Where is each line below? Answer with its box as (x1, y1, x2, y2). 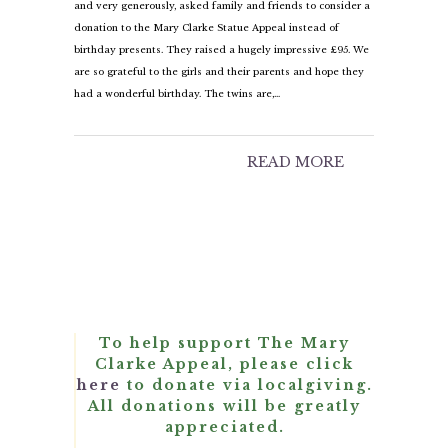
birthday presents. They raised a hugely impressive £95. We (74, 43, 369, 55)
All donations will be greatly (88, 396, 362, 415)
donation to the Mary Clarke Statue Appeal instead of (74, 21, 339, 33)
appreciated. (164, 417, 285, 436)
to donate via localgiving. (120, 375, 373, 394)
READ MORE (247, 152, 344, 171)
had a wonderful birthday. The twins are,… (74, 87, 280, 99)
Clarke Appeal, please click (95, 354, 355, 373)
